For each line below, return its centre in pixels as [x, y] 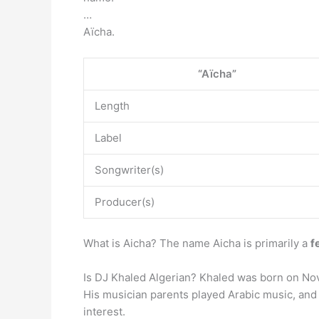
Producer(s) [125, 202]
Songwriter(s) [129, 170]
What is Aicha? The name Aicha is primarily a [197, 243]
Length [112, 106]
